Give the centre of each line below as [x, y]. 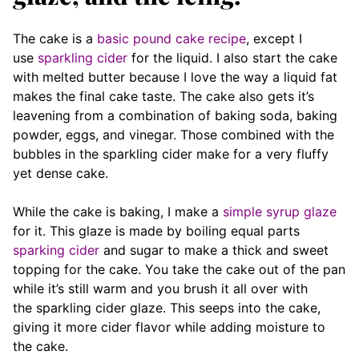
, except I [274, 39]
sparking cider [56, 250]
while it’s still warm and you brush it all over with [160, 289]
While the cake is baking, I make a [118, 212]
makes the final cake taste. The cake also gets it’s [163, 97]
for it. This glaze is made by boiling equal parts [156, 231]
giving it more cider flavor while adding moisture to [169, 327]
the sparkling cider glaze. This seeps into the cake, [167, 308]
